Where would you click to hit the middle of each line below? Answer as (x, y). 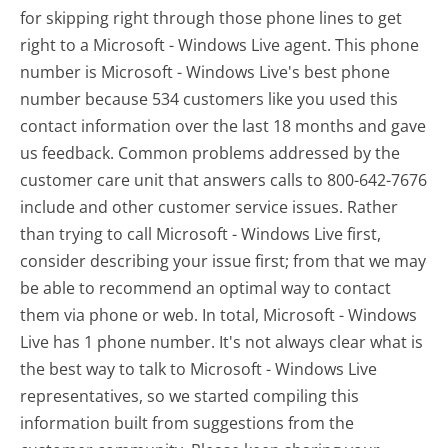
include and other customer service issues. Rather (209, 206)
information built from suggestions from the (187, 422)
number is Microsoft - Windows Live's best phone (205, 71)
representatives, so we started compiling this (190, 395)
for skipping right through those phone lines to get (211, 17)
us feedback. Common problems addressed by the (210, 152)
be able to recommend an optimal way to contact (206, 287)
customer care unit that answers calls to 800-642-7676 (224, 179)
